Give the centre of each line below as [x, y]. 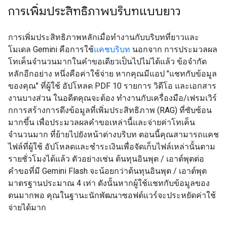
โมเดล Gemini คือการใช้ [51, 49]
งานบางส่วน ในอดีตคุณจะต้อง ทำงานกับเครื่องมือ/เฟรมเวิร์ [112, 98]
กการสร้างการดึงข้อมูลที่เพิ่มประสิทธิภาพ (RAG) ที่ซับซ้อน [110, 110]
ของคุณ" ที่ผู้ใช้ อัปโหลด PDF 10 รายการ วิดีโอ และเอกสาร [112, 86]
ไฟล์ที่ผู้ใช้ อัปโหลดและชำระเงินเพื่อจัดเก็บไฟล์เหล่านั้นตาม [112, 147]
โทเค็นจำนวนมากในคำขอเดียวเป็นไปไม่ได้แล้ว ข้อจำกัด [107, 62]
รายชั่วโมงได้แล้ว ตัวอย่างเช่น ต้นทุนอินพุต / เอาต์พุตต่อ [106, 159]
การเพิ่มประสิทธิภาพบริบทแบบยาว [94, 11]
